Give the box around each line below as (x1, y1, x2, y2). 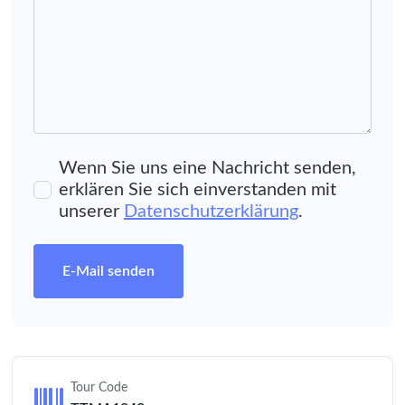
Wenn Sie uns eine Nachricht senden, (59, 159, 356, 178)
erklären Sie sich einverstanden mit (59, 181, 336, 200)
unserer (59, 202, 124, 221)
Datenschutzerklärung (124, 202, 298, 221)
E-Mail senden (62, 264, 155, 279)
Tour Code (71, 381, 127, 395)
